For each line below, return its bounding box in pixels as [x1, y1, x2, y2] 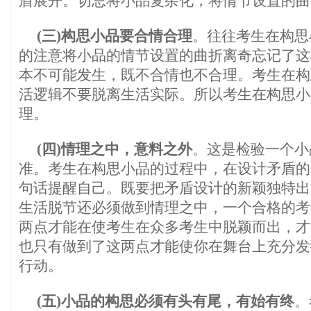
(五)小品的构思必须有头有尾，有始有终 [37, 294, 294, 309]
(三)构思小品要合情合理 [37, 28, 192, 44]
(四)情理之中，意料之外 [37, 142, 192, 157]
